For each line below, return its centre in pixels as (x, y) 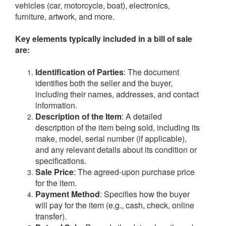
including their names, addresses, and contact (117, 94)
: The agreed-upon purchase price (134, 172)
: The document (151, 72)
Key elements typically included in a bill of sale (104, 39)
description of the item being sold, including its (118, 128)
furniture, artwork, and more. (65, 17)
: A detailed (142, 117)
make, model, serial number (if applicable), (111, 139)
